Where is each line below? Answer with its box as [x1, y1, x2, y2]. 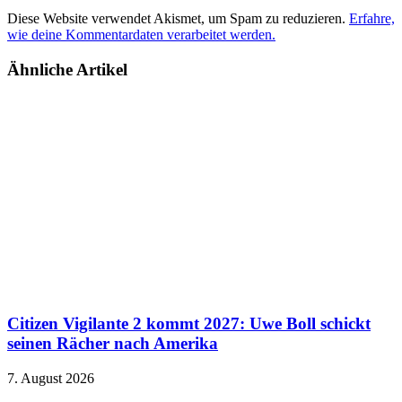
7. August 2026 [7, 371, 94, 387]
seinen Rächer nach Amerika [7, 334, 218, 354]
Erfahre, [349, 11, 395, 27]
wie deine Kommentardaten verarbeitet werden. [7, 27, 275, 43]
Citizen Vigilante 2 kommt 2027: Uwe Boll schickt [7, 314, 371, 334]
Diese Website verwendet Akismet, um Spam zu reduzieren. [7, 11, 349, 27]
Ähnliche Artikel [7, 59, 127, 79]
